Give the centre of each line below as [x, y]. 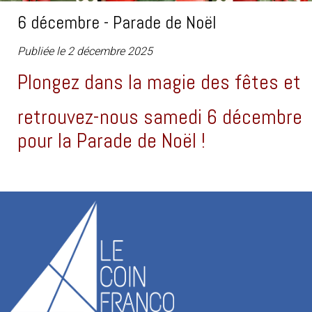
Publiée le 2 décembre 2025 [85, 51]
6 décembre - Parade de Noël [117, 23]
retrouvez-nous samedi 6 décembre [160, 117]
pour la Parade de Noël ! [111, 141]
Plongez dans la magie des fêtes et [159, 82]
